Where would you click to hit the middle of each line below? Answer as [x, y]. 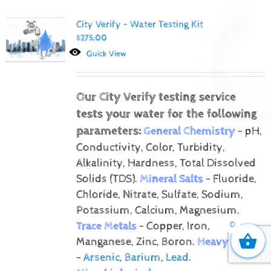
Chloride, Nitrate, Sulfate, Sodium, [159, 194]
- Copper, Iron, [173, 226]
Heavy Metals [230, 242]
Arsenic [101, 257]
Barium [142, 257]
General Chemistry [189, 131]
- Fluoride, [230, 179]
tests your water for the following [166, 114]
